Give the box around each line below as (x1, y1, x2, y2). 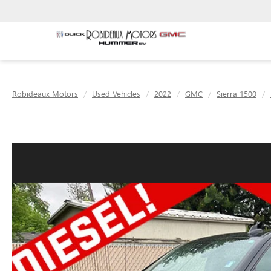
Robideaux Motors (12, 88, 78, 99)
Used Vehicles (92, 88, 140, 99)
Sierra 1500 (217, 88, 256, 99)
